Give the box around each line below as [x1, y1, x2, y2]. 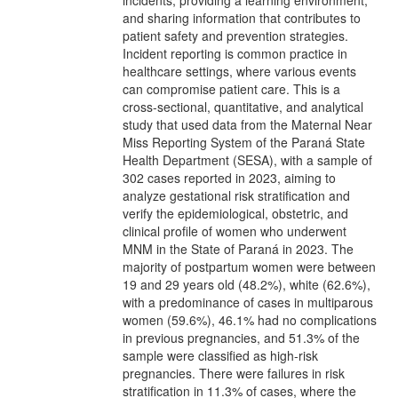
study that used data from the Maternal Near [123, 115, 372, 133]
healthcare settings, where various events [123, 61, 356, 80]
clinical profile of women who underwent [123, 221, 346, 240]
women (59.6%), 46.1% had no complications [123, 310, 377, 329]
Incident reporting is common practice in [123, 44, 347, 62]
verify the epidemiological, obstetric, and [123, 203, 348, 222]
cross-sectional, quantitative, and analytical [123, 97, 363, 115]
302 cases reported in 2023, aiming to [123, 168, 336, 187]
